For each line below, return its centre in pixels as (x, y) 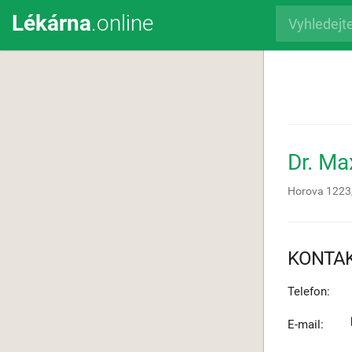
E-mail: (306, 324)
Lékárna (51, 23)
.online (122, 23)
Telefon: (309, 291)
